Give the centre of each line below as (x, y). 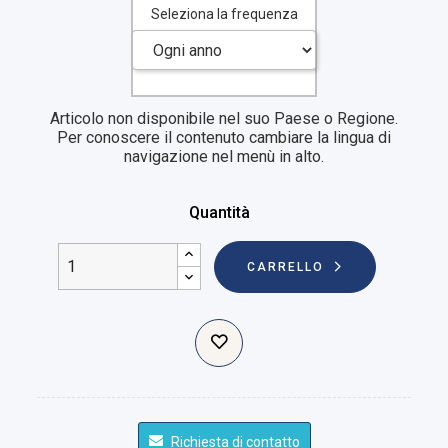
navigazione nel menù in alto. (224, 156)
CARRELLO (285, 266)
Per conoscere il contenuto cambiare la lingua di (224, 137)
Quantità (219, 212)
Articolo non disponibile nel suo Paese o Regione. (224, 118)
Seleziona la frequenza (224, 14)
